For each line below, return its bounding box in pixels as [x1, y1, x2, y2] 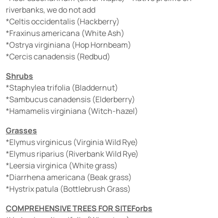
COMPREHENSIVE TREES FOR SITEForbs [6, 203, 152, 214]
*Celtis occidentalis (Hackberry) [6, 16, 120, 27]
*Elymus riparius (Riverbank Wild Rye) [6, 148, 139, 159]
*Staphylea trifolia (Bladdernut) [6, 82, 118, 93]
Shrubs [6, 71, 33, 81]
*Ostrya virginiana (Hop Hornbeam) [6, 39, 131, 50]
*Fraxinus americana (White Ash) [6, 28, 125, 38]
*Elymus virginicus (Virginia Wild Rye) [6, 137, 138, 147]
